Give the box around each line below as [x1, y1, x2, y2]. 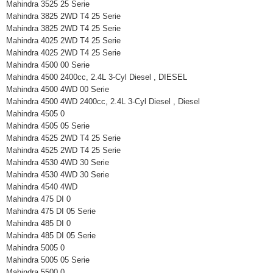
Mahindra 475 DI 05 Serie [6, 207, 105, 216]
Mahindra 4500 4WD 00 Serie [6, 85, 119, 94]
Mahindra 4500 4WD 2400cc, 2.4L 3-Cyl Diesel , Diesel [6, 97, 210, 106]
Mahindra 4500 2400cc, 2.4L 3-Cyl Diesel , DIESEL [6, 73, 197, 82]
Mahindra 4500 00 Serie [6, 60, 99, 69]
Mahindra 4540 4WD [6, 182, 90, 191]
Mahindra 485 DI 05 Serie [6, 231, 105, 240]
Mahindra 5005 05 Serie [6, 255, 99, 264]
